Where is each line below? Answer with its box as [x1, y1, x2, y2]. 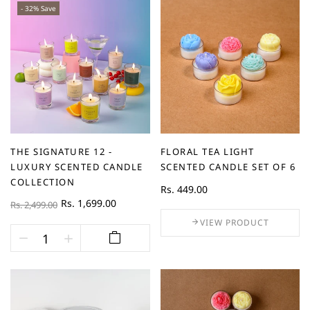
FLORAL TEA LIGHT [160, 145, 255, 158]
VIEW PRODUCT [199, 217, 269, 229]
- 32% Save [21, 3, 56, 13]
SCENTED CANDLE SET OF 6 [160, 161, 295, 174]
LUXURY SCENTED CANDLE [10, 161, 143, 174]
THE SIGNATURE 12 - [10, 145, 112, 158]
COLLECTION [10, 176, 75, 189]
